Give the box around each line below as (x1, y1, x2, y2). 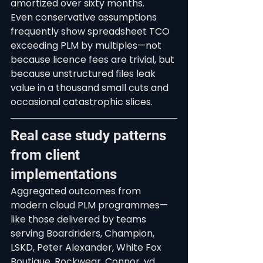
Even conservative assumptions (11, 11, 159, 24)
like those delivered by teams (11, 213, 149, 226)
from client (11, 147, 83, 163)
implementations (11, 166, 117, 183)
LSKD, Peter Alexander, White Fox (11, 241, 164, 254)
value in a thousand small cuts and (11, 81, 171, 95)
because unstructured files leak (11, 67, 158, 80)
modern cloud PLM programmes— (11, 198, 168, 212)
